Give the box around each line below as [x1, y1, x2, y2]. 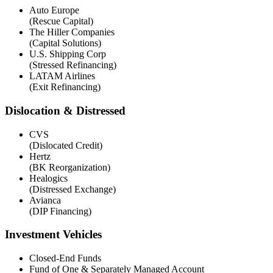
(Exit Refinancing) [29, 82, 101, 93]
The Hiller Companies [29, 27, 115, 38]
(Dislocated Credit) [29, 140, 102, 151]
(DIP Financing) [29, 205, 91, 216]
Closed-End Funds [29, 253, 101, 264]
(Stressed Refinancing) [29, 60, 116, 71]
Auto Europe [29, 5, 79, 16]
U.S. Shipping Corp [29, 49, 106, 60]
